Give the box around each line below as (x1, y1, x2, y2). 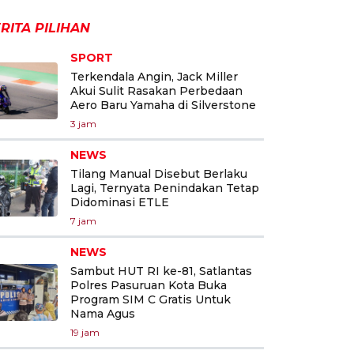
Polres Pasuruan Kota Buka (70, 277, 227, 292)
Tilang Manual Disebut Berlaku (70, 166, 247, 181)
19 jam (70, 326, 100, 338)
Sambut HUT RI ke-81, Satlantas (70, 263, 252, 278)
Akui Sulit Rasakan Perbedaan (70, 83, 243, 98)
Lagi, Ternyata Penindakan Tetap (70, 180, 259, 195)
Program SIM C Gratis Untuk (70, 292, 231, 307)
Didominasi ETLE (70, 194, 169, 209)
